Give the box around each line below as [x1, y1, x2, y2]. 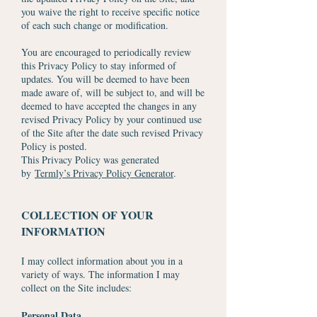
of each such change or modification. [21, 18, 168, 32]
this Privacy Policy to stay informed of [21, 59, 176, 72]
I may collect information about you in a [21, 254, 183, 267]
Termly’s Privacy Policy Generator [35, 166, 173, 180]
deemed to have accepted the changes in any [21, 99, 197, 113]
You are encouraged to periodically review [21, 45, 191, 59]
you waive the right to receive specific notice [21, 5, 200, 18]
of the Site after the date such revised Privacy [21, 126, 203, 139]
